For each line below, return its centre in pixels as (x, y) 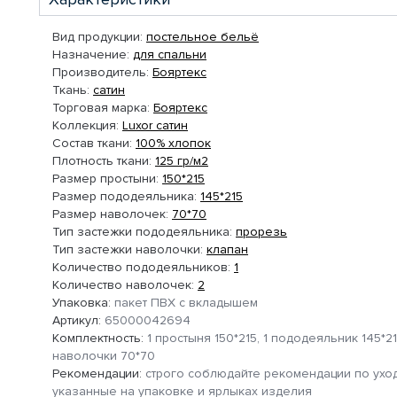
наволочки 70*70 (104, 356)
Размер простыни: (105, 179)
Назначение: (91, 54)
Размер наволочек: (110, 214)
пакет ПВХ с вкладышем (184, 303)
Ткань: (71, 90)
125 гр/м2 (182, 161)
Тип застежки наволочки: (128, 249)
